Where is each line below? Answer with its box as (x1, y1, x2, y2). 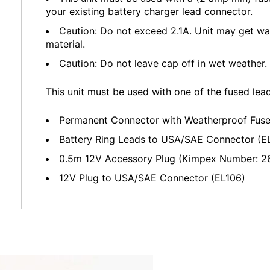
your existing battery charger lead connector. (46, 5, 253, 17)
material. (46, 38, 85, 50)
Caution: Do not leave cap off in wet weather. (59, 57, 267, 69)
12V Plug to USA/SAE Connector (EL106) (59, 172, 245, 184)
